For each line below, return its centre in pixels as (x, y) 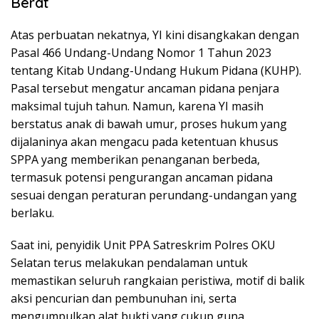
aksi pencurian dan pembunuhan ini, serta (124, 299)
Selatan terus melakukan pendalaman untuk (129, 263)
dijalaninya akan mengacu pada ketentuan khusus (145, 142)
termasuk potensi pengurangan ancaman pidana (142, 178)
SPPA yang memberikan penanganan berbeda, (135, 160)
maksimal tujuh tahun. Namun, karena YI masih (137, 106)
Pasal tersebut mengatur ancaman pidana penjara (145, 89)
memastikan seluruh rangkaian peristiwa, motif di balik (158, 281)
